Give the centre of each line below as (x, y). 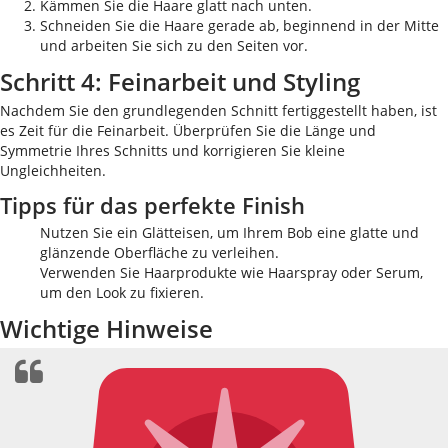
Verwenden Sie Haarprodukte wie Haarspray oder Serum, (231, 272)
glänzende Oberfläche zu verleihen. (159, 252)
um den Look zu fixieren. (122, 292)
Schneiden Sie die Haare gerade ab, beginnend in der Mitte (239, 25)
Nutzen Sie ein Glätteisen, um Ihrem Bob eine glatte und (229, 232)
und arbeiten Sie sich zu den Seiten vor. (174, 45)
